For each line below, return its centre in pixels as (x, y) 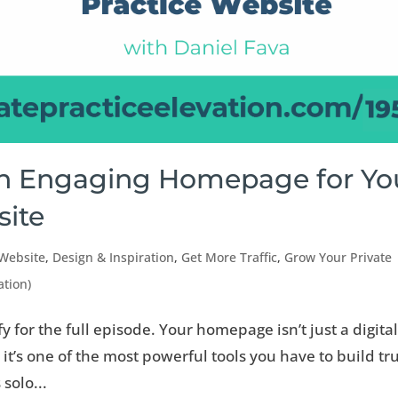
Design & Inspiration (114, 258)
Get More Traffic (230, 258)
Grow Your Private (338, 258)
